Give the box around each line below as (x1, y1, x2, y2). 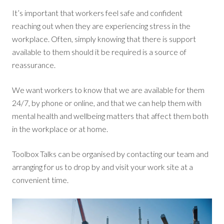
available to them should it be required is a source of (12, 47, 186, 56)
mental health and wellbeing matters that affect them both (12, 111, 208, 120)
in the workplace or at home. (12, 124, 108, 133)
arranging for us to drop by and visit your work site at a (12, 162, 193, 171)
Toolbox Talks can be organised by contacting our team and (12, 149, 208, 158)
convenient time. (12, 175, 68, 184)
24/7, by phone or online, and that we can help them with (12, 98, 201, 107)
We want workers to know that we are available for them (12, 85, 204, 94)
